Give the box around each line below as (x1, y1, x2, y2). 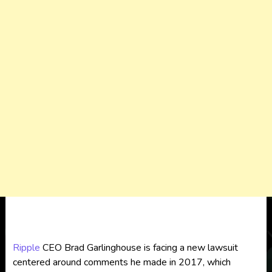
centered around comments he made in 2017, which (12, 256, 231, 269)
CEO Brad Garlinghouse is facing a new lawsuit (39, 241, 238, 254)
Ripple (12, 241, 40, 254)
